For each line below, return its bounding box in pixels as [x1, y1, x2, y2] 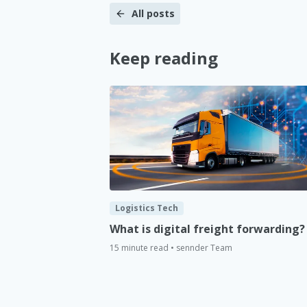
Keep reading [110, 46, 218, 69]
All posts [132, 6, 175, 20]
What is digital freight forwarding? [110, 221, 305, 237]
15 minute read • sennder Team [110, 242, 232, 254]
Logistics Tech [115, 202, 178, 214]
